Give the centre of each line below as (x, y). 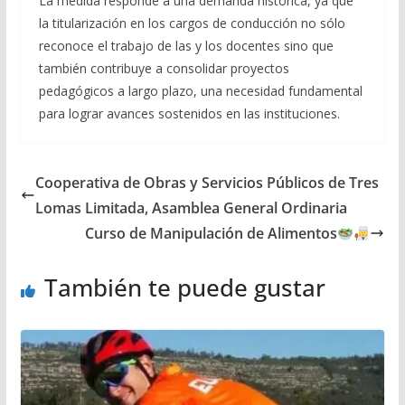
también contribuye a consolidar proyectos (164, 69)
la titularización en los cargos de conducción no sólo (192, 24)
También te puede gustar (184, 288)
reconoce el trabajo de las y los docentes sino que (186, 46)
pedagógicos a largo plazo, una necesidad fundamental (200, 91)
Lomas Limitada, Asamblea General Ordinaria (191, 208)
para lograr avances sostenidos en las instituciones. (189, 114)
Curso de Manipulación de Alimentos (211, 234)
